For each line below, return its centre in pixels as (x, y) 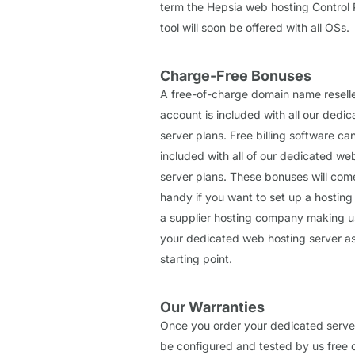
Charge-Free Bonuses (236, 75)
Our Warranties (212, 307)
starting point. (196, 258)
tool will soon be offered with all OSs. (255, 27)
